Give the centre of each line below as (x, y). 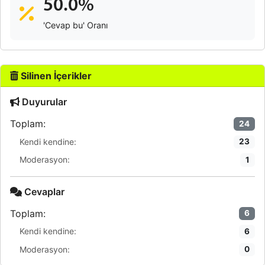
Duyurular (43, 102)
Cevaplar (43, 191)
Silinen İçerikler (55, 76)
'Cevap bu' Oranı (75, 25)
